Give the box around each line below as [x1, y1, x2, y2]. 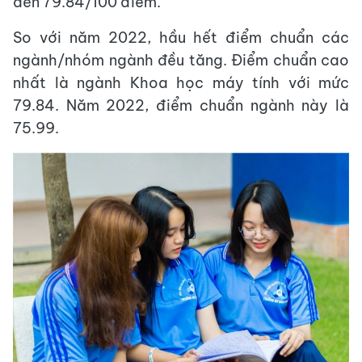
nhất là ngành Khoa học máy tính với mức [13, 74, 349, 93]
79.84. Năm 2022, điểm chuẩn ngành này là [13, 96, 349, 116]
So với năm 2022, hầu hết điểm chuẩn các [13, 28, 349, 48]
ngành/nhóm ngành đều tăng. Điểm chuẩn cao [13, 51, 349, 70]
